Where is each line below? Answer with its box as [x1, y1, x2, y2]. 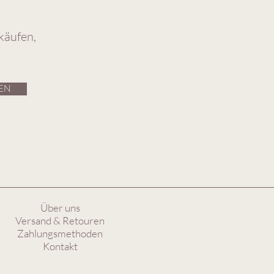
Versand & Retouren [15, 214, 105, 228]
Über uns [40, 201, 80, 215]
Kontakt [42, 240, 78, 253]
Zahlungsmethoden [17, 227, 103, 240]
